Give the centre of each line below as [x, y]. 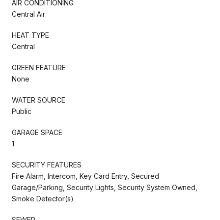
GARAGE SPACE [37, 132]
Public [22, 111]
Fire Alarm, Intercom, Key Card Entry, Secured [85, 176]
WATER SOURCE [39, 100]
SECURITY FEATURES [47, 165]
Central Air [28, 14]
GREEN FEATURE [39, 67]
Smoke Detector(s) [43, 198]
